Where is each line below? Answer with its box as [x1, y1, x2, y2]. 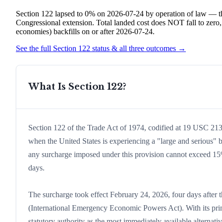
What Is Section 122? [28, 81, 126, 93]
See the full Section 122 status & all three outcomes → [16, 44, 186, 53]
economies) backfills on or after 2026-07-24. [16, 27, 155, 36]
